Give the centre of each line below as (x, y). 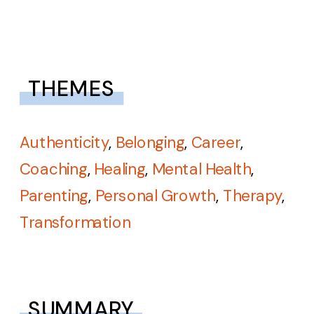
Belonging (150, 143)
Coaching (54, 169)
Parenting (54, 196)
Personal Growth (155, 196)
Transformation (75, 222)
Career (216, 143)
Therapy (252, 196)
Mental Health (202, 169)
